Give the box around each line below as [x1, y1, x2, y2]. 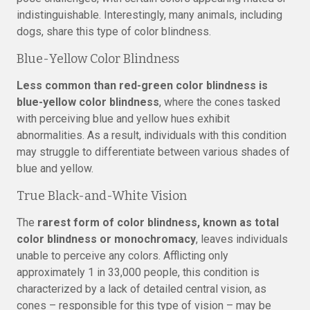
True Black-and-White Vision [17, 188, 187, 203]
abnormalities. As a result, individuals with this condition [17, 129, 286, 142]
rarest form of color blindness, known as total [37, 216, 279, 229]
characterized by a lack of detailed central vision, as [17, 282, 266, 295]
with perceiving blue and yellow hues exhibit [17, 112, 230, 125]
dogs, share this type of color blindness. [17, 25, 211, 38]
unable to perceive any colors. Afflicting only [17, 249, 228, 262]
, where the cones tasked [159, 95, 280, 109]
